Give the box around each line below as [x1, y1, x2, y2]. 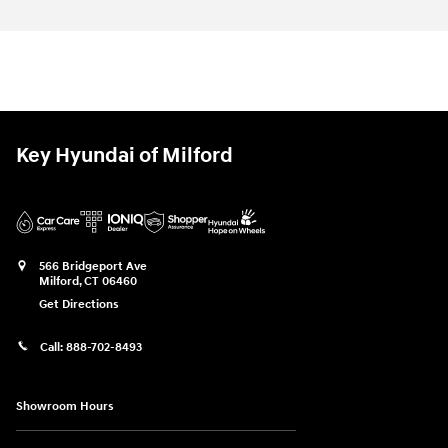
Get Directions [39, 297, 119, 313]
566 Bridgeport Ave [39, 259, 147, 275]
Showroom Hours [16, 399, 114, 415]
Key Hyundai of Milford [16, 143, 233, 170]
